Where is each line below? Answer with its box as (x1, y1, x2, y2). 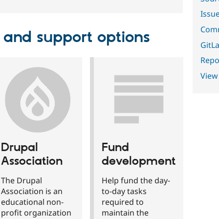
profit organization (1, 207, 71, 218)
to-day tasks (102, 185, 147, 197)
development (102, 154, 175, 169)
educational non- (1, 196, 64, 207)
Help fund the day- (102, 175, 170, 186)
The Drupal (1, 175, 42, 186)
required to (102, 196, 144, 207)
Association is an (1, 185, 63, 197)
